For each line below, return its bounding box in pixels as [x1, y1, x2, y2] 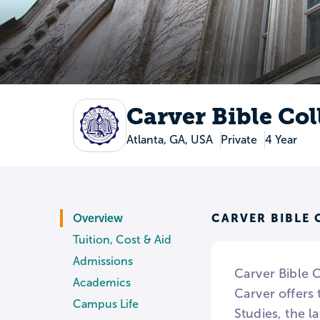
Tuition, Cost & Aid [73, 234, 171, 246]
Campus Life [73, 298, 139, 311]
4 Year [264, 134, 297, 146]
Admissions [73, 255, 133, 268]
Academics [73, 276, 131, 289]
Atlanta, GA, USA [126, 134, 213, 146]
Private [220, 134, 257, 146]
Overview [73, 212, 123, 225]
